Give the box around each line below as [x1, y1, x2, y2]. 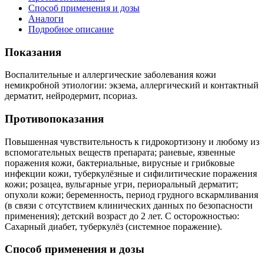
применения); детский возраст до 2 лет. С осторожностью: [5, 210, 239, 221]
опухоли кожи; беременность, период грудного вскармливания [5, 189, 258, 200]
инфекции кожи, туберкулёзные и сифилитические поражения [5, 168, 257, 179]
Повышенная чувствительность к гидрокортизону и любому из [5, 136, 259, 147]
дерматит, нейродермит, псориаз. [5, 91, 137, 101]
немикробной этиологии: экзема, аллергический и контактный [5, 80, 259, 91]
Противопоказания [5, 113, 104, 126]
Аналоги [28, 13, 64, 24]
